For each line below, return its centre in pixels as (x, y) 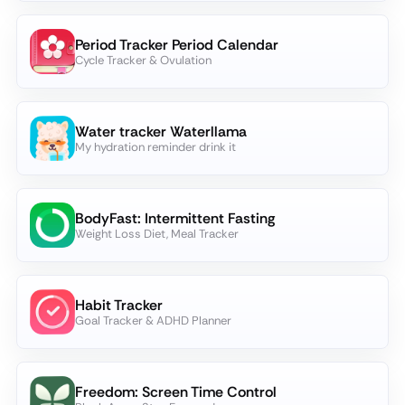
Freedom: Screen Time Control (176, 392)
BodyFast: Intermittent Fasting (175, 218)
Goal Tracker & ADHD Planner (153, 320)
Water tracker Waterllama (161, 132)
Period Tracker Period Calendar (177, 45)
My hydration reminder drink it (155, 147)
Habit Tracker (119, 305)
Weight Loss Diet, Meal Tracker (157, 234)
